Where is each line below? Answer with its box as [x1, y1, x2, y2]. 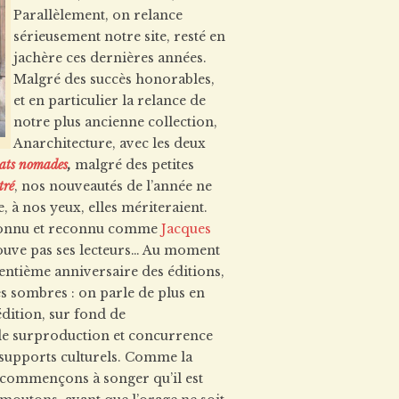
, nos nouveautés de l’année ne [14, 178, 212, 194]
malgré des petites [71, 157, 194, 173]
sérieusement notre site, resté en [13, 28, 225, 45]
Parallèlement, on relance [13, 7, 183, 23]
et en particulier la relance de [13, 93, 206, 109]
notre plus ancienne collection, [13, 114, 217, 130]
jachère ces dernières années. [13, 50, 207, 66]
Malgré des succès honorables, [13, 71, 215, 87]
